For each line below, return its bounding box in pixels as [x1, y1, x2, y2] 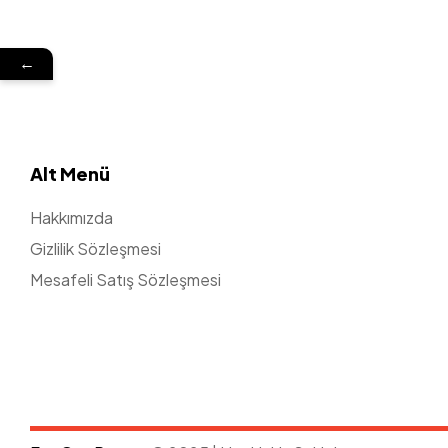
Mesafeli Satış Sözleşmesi [30, 268, 221, 290]
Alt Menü [30, 161, 110, 185]
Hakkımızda [30, 206, 113, 228]
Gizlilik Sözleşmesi [30, 237, 161, 259]
